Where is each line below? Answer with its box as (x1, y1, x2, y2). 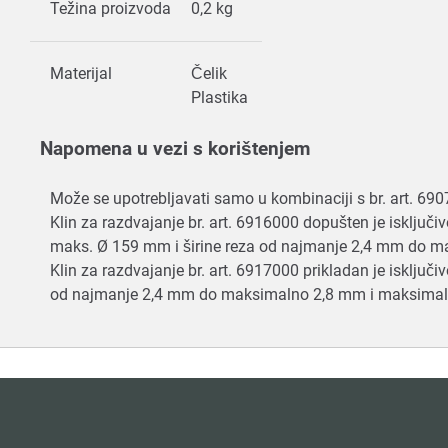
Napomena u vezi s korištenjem (40, 137, 310, 160)
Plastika (191, 88, 252, 107)
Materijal (50, 64, 112, 83)
